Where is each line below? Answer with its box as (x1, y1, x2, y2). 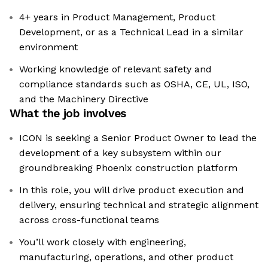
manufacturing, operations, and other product (19, 251, 233, 263)
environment (19, 41, 78, 53)
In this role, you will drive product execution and (19, 184, 244, 196)
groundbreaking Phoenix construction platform (19, 162, 237, 174)
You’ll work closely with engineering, (19, 236, 186, 248)
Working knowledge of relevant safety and (19, 63, 212, 75)
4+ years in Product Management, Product (19, 11, 215, 23)
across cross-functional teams (19, 214, 159, 226)
